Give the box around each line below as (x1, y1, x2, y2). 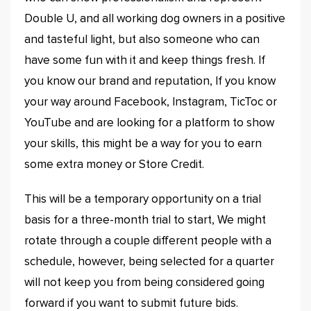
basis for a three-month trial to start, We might (24, 215, 266, 226)
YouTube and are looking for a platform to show (24, 117, 274, 129)
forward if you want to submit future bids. (24, 298, 238, 310)
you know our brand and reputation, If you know (24, 76, 276, 87)
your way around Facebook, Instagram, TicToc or (24, 96, 277, 108)
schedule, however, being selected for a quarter (24, 256, 274, 268)
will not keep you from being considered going (24, 277, 264, 289)
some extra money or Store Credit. (24, 159, 204, 171)
